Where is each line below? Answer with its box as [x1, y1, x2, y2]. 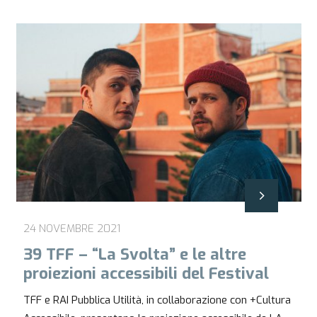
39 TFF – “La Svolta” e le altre [23, 243, 246, 265]
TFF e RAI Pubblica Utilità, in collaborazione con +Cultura [23, 292, 291, 307]
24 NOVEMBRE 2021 [23, 221, 120, 236]
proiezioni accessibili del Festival [23, 263, 269, 284]
